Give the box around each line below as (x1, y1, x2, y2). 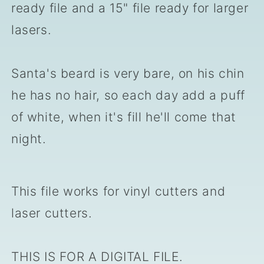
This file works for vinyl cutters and (11, 184, 226, 199)
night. (11, 131, 51, 147)
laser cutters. (11, 206, 93, 221)
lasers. (11, 22, 55, 38)
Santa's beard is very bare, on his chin (11, 66, 245, 81)
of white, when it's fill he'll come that (11, 110, 237, 125)
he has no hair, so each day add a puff (11, 88, 245, 103)
